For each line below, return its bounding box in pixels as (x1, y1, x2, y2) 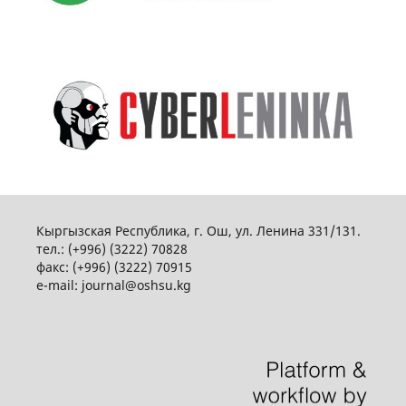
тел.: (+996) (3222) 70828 (35, 239, 188, 257)
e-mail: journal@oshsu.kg (35, 275, 191, 294)
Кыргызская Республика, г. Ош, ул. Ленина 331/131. (35, 221, 361, 239)
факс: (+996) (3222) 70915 (35, 257, 192, 275)
